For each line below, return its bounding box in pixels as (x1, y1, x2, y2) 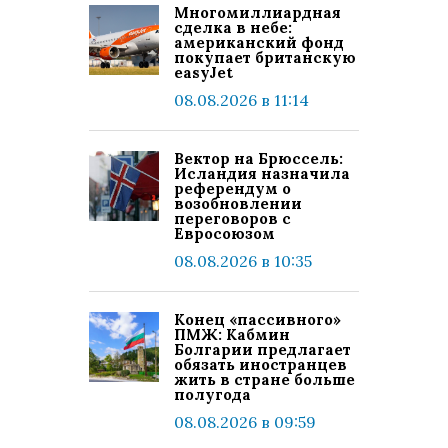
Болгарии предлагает (174, 340, 351, 359)
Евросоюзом (174, 224, 275, 243)
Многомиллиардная (174, 3, 341, 22)
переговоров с (174, 209, 291, 228)
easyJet (174, 63, 233, 82)
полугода (174, 385, 251, 404)
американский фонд (174, 33, 344, 52)
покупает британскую (174, 48, 356, 67)
